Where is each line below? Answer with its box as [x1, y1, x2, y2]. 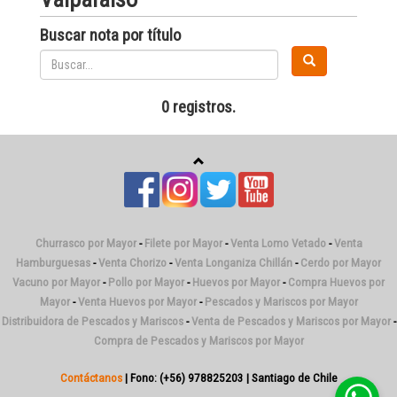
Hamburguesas [16, 256, 90, 269]
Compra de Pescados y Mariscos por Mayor [93, 334, 304, 347]
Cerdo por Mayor [300, 256, 381, 269]
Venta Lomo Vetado [230, 237, 326, 250]
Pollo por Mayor [108, 276, 184, 289]
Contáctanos [59, 371, 122, 385]
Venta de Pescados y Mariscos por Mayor [191, 315, 391, 328]
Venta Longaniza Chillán [175, 256, 292, 269]
